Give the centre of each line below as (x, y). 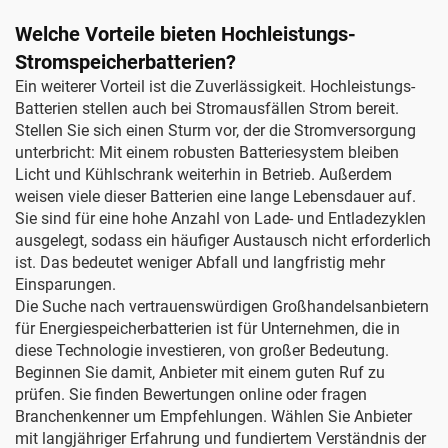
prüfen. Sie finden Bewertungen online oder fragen (191, 394)
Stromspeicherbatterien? (125, 62)
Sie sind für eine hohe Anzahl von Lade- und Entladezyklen (220, 218)
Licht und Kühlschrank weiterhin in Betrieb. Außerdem (203, 174)
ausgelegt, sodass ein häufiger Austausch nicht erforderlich (223, 240)
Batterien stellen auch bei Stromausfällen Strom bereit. (207, 108)
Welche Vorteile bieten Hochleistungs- (185, 34)
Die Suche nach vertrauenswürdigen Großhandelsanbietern (222, 306)
